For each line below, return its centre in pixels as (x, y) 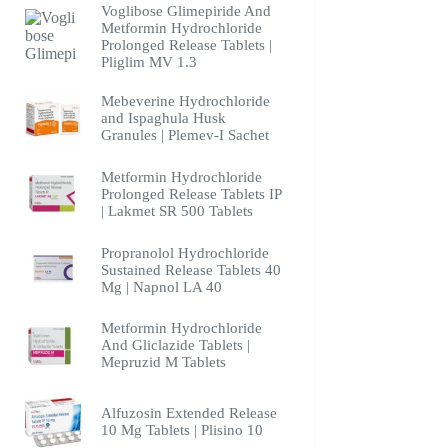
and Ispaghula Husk (163, 118)
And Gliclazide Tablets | (175, 345)
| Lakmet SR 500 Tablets (176, 210)
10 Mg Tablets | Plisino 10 (181, 429)
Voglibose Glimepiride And (185, 10)
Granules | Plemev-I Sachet (184, 135)
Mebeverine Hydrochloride (185, 101)
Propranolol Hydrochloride (184, 252)
